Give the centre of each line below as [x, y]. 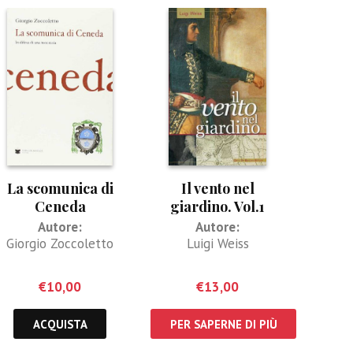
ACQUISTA [60, 324]
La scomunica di [60, 188]
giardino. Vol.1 [217, 206]
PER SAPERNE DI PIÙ [223, 324]
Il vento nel [217, 188]
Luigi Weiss [217, 243]
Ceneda [60, 206]
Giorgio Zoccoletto [60, 243]
